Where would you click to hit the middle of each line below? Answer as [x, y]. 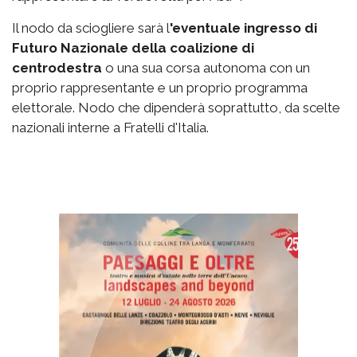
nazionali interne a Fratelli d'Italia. [110, 128]
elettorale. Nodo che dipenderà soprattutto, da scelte [176, 108]
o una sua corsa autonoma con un [206, 68]
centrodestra [57, 68]
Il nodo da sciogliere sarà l [91, 28]
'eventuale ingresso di [243, 28]
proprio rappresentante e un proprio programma [160, 88]
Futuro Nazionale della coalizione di [133, 48]
